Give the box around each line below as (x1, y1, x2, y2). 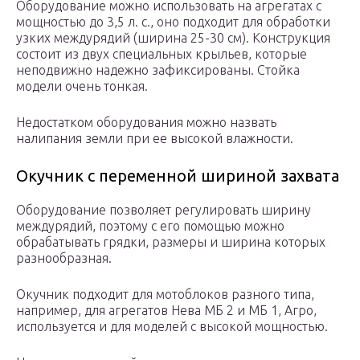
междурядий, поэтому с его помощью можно (16, 219, 284, 234)
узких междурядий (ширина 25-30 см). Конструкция (16, 31, 330, 46)
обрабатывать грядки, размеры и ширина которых (16, 235, 325, 250)
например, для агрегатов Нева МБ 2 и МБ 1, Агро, (16, 303, 317, 318)
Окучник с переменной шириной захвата (16, 166, 339, 186)
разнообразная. (16, 251, 112, 266)
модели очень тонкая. (16, 79, 148, 94)
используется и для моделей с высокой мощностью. (16, 319, 328, 334)
